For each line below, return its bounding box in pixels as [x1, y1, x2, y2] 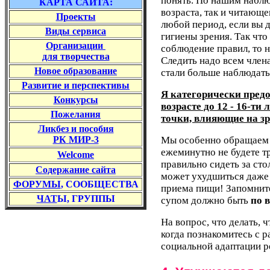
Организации [46, 40, 103, 51]
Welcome [57, 149, 94, 160]
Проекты [55, 11, 96, 22]
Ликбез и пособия [37, 124, 114, 134]
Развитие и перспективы [22, 80, 130, 90]
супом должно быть [161, 195, 251, 207]
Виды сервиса [45, 26, 106, 36]
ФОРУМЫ [13, 179, 61, 189]
